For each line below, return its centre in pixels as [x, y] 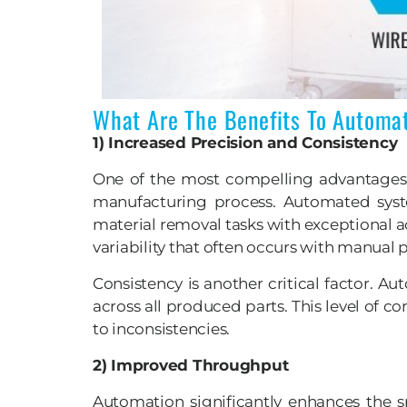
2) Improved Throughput [191, 366]
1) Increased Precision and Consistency [245, 143]
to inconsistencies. [162, 329]
